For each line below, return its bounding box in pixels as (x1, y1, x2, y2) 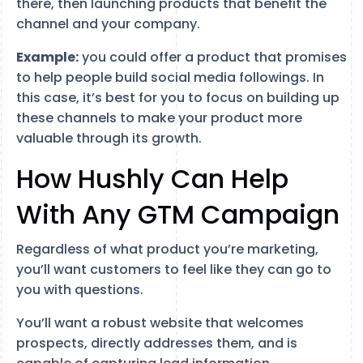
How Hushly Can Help (16, 160, 288, 197)
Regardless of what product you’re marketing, (16, 239, 318, 258)
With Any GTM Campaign (16, 195, 340, 233)
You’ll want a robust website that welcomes (16, 313, 304, 332)
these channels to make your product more (16, 108, 302, 127)
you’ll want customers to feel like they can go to (16, 259, 331, 279)
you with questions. (16, 280, 143, 299)
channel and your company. (16, 14, 200, 33)
